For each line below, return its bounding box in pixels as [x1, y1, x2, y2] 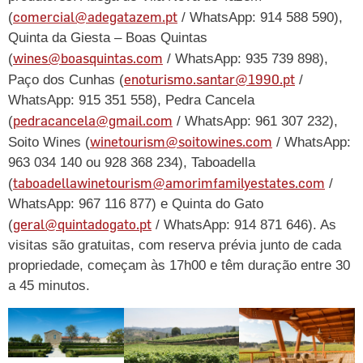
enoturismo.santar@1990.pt [124, 71, 295, 88]
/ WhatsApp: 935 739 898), [163, 51, 328, 67]
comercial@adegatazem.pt [13, 9, 177, 25]
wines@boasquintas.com [13, 50, 163, 66]
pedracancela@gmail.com [13, 113, 173, 129]
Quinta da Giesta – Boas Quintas [8, 30, 207, 46]
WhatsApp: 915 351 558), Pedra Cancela [8, 92, 254, 109]
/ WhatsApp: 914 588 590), [177, 10, 343, 26]
